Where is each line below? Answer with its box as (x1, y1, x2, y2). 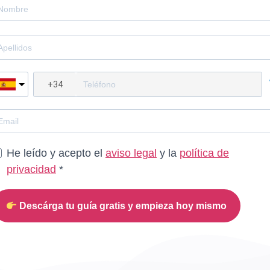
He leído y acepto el (7, 147, 105, 159)
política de (180, 147, 229, 159)
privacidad (7, 163, 56, 175)
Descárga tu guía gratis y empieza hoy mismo (17, 201, 227, 211)
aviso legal (105, 147, 157, 159)
